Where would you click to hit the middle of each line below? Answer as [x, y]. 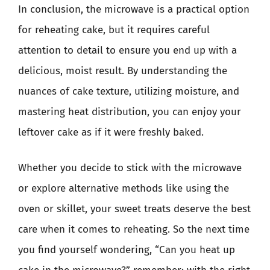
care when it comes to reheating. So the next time [134, 229]
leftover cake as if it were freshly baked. [111, 132]
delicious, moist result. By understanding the [123, 71]
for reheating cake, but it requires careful [114, 30]
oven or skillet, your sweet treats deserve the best [134, 209]
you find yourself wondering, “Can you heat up [127, 250]
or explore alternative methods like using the [124, 188]
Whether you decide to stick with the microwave [130, 168]
